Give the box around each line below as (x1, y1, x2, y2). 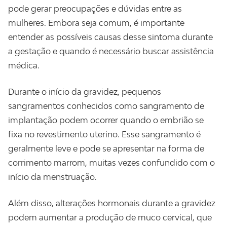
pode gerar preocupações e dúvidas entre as (8, 4, 182, 14)
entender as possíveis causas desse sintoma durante (8, 32, 213, 42)
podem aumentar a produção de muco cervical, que (8, 212, 212, 222)
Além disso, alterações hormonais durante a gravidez (8, 198, 215, 208)
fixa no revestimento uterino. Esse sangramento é (8, 129, 201, 139)
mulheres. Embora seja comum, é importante (8, 18, 184, 28)
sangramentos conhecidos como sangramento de (8, 101, 204, 111)
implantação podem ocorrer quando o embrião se (8, 115, 204, 125)
